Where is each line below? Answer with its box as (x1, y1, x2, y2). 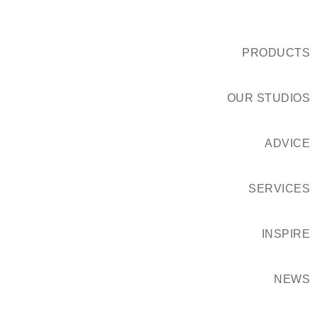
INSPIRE (261, 228, 310, 240)
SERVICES (248, 183, 310, 195)
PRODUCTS (242, 47, 310, 59)
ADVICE (265, 137, 310, 149)
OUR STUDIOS (226, 92, 310, 104)
